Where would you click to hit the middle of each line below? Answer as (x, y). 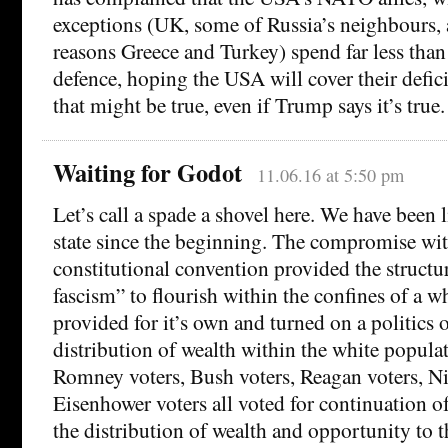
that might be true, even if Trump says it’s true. (249, 104)
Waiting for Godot (147, 172)
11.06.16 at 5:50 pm (330, 174)
